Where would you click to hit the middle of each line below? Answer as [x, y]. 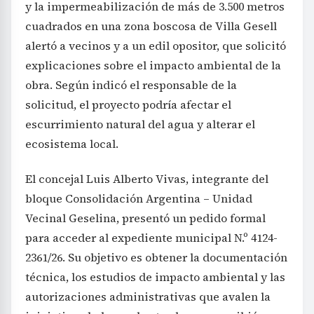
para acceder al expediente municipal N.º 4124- [151, 238]
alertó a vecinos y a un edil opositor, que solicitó [156, 46]
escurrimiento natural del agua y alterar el [140, 124]
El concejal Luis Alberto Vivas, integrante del [147, 179]
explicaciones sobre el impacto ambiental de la [153, 66]
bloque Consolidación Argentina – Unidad [139, 199]
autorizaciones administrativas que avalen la [148, 297]
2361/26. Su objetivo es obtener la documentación [156, 258]
